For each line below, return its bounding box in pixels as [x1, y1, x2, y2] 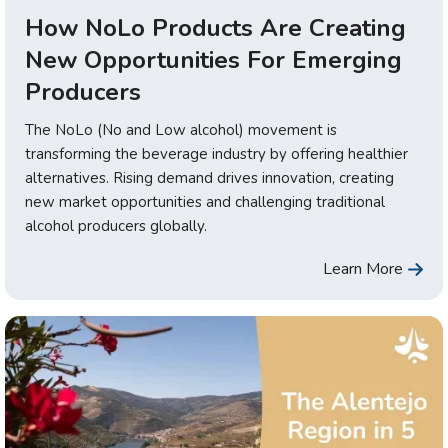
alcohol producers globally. [25, 216, 207, 237]
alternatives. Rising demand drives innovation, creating [25, 168, 394, 189]
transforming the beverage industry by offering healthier [25, 144, 408, 165]
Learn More [323, 258, 403, 281]
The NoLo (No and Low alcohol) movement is [25, 120, 337, 141]
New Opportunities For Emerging [25, 44, 402, 77]
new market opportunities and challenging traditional [25, 192, 385, 213]
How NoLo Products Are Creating [25, 12, 406, 45]
